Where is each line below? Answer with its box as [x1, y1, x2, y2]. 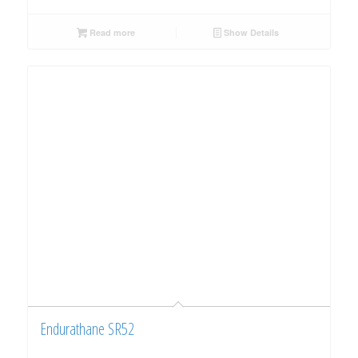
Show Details [221, 26, 280, 39]
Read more [86, 26, 135, 39]
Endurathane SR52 [39, 318, 134, 340]
